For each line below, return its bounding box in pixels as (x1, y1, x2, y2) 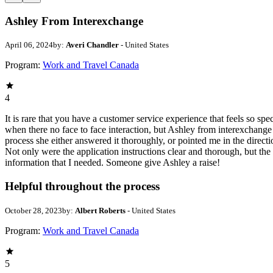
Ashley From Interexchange (5, 14, 143, 27)
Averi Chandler (66, 40, 119, 50)
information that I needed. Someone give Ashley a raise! (5, 157, 220, 168)
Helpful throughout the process (5, 180, 160, 193)
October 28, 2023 (5, 205, 62, 215)
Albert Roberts (75, 205, 126, 215)
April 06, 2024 (5, 40, 53, 50)
